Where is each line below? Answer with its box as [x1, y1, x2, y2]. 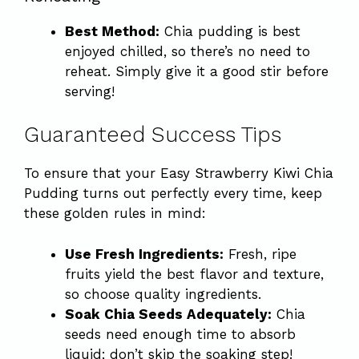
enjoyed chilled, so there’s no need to [65, 42, 310, 59]
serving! [65, 83, 115, 99]
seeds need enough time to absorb [65, 325, 296, 342]
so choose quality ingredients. [65, 285, 261, 302]
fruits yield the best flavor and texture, [65, 265, 324, 282]
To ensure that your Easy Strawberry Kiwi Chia [24, 165, 333, 181]
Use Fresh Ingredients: [65, 245, 224, 262]
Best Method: [65, 22, 159, 39]
